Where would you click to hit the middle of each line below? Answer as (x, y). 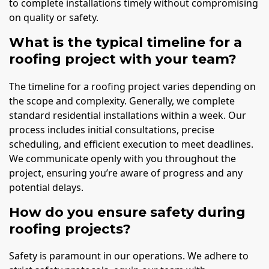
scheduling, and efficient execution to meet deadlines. (131, 144)
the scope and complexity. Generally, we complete (122, 101)
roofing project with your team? (123, 59)
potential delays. (46, 187)
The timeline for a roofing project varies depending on (132, 86)
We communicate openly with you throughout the (122, 158)
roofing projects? (70, 229)
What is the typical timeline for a (125, 43)
